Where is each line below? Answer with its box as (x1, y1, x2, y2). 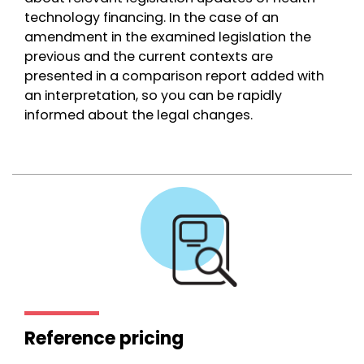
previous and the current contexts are (24, 47, 273, 66)
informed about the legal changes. (24, 106, 253, 124)
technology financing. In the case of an (24, 8, 279, 27)
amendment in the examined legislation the (24, 28, 311, 46)
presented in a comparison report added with (24, 67, 324, 85)
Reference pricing (24, 326, 184, 351)
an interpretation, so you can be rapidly (24, 86, 282, 105)
